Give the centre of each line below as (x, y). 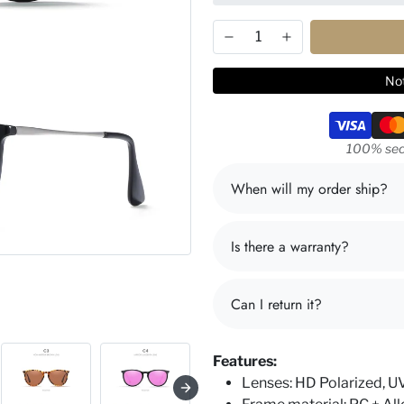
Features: (245, 361)
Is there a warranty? (290, 246)
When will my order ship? (309, 188)
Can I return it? (276, 304)
